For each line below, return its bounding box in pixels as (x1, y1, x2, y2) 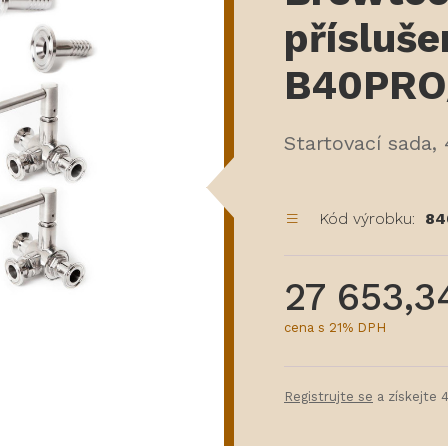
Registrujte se (284, 389, 373, 404)
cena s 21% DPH (284, 320, 386, 335)
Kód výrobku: (319, 209, 415, 228)
